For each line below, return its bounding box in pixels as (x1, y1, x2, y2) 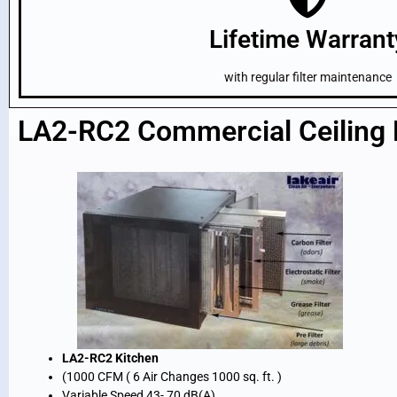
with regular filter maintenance (223, 70, 392, 85)
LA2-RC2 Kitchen (62, 351, 159, 366)
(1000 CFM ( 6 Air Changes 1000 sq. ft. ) (62, 370, 284, 385)
